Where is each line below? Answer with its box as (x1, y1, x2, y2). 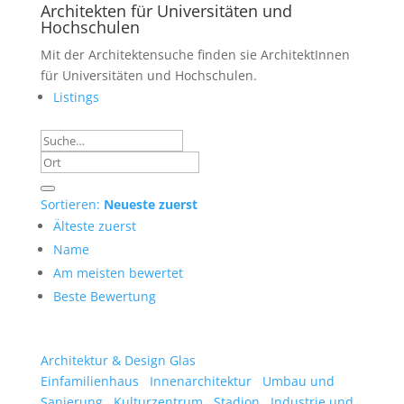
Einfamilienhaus (40, 372, 139, 390)
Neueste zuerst (103, 196, 197, 213)
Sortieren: (40, 196, 104, 213)
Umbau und (258, 372, 335, 390)
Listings (52, 88, 99, 106)
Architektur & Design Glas (40, 352, 196, 369)
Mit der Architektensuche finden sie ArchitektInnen (40, 46, 350, 63)
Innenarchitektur (145, 372, 252, 390)
